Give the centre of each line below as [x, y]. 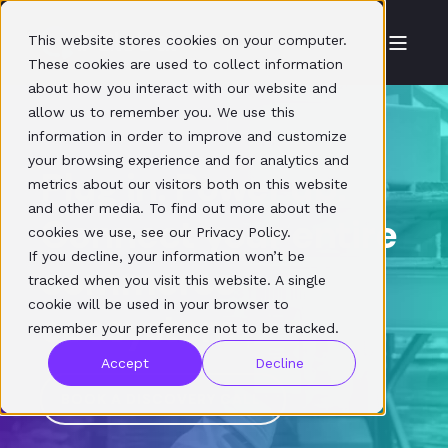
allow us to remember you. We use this [161, 112]
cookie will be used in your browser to [158, 304]
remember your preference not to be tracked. [183, 328]
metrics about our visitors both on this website [188, 184]
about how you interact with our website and [182, 88]
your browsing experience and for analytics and [188, 160]
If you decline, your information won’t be [166, 256]
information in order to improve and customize [187, 136]
